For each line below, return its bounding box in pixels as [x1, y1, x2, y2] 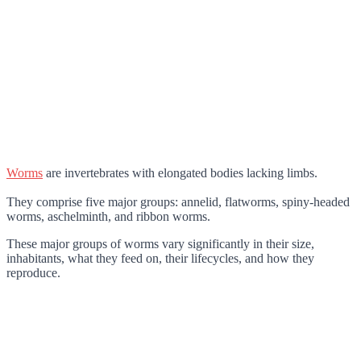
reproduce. [6, 265, 60, 280]
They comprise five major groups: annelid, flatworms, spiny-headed [6, 194, 350, 209]
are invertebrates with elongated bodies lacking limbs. [43, 165, 317, 180]
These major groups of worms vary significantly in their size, [6, 236, 314, 251]
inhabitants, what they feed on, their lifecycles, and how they [6, 251, 314, 265]
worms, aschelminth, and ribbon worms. [6, 209, 210, 223]
